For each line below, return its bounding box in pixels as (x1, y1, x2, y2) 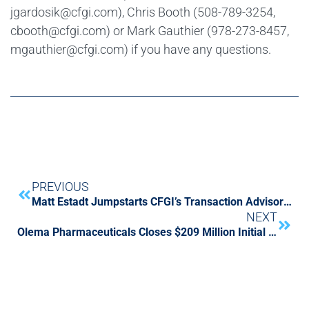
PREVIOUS (32, 179, 89, 195)
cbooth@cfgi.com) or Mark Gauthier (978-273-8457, (10, 23, 289, 38)
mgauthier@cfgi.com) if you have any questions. (10, 41, 271, 57)
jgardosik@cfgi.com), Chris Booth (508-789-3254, (10, 4, 275, 19)
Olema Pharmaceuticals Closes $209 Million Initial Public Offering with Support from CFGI (268, 226, 277, 239)
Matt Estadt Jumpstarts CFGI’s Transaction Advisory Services (283, 195, 292, 209)
